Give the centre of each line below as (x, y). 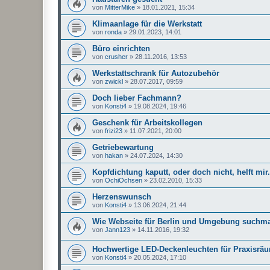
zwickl (114, 81)
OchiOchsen (124, 180)
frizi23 (114, 130)
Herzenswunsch (122, 196)
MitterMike (120, 7)
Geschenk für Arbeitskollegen (147, 122)
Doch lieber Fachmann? (137, 98)
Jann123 (118, 229)
